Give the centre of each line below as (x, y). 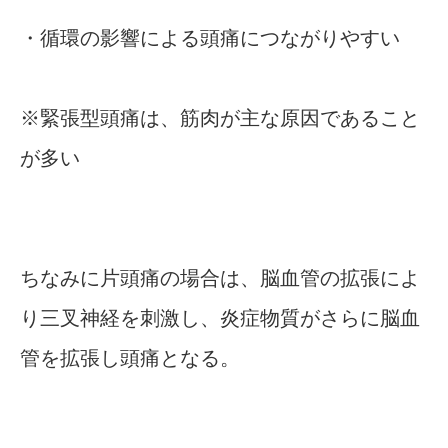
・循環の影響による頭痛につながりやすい (210, 38)
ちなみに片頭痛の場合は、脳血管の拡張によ (220, 278)
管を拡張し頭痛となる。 (130, 358)
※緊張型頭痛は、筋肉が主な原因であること (220, 118)
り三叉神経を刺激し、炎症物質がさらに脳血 (220, 318)
